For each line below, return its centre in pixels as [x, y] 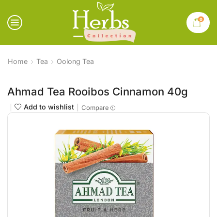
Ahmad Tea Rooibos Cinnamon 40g [98, 92]
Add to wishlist [49, 107]
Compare [95, 108]
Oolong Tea [75, 61]
